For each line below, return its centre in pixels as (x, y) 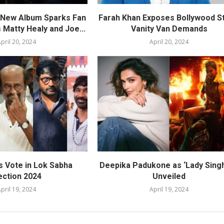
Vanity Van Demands (169, 29)
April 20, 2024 (169, 42)
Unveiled (169, 176)
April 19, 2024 (169, 189)
